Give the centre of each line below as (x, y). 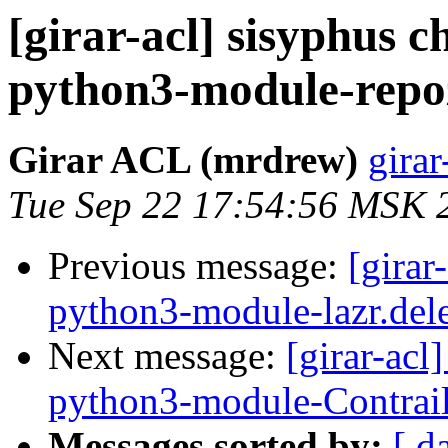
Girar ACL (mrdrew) (183, 160)
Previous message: (198, 266)
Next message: (167, 356)
